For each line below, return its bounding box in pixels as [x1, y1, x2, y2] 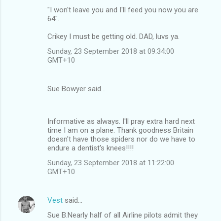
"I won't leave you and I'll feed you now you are [47, 5, 198, 14]
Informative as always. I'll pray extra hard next [47, 116, 195, 126]
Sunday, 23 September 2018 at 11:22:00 [47, 158, 174, 167]
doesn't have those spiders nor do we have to [47, 134, 195, 144]
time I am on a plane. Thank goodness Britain [47, 125, 193, 135]
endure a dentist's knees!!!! [47, 143, 134, 152]
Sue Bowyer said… [47, 84, 106, 93]
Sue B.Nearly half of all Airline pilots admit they [47, 210, 198, 220]
